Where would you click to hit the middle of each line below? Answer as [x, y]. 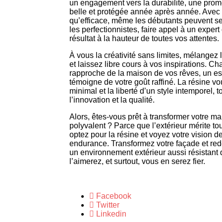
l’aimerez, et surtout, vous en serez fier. [137, 162]
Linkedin [111, 214]
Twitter [108, 205]
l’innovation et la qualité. [112, 100]
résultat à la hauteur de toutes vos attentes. [144, 39]
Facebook [114, 196]
